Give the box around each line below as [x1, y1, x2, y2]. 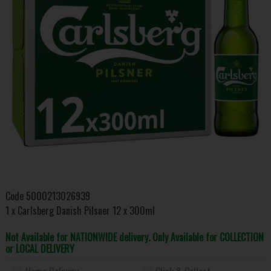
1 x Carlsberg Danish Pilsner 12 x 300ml [5, 203, 155, 218]
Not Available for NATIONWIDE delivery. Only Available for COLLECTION [5, 229, 264, 244]
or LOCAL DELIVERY [5, 241, 74, 256]
